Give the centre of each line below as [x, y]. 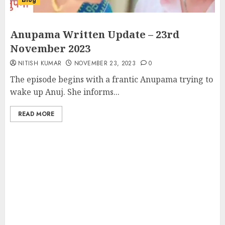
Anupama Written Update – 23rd [95, 34]
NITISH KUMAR [40, 63]
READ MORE [36, 114]
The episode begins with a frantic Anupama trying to [111, 79]
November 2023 [50, 48]
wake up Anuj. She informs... [65, 92]
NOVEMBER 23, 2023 [105, 63]
